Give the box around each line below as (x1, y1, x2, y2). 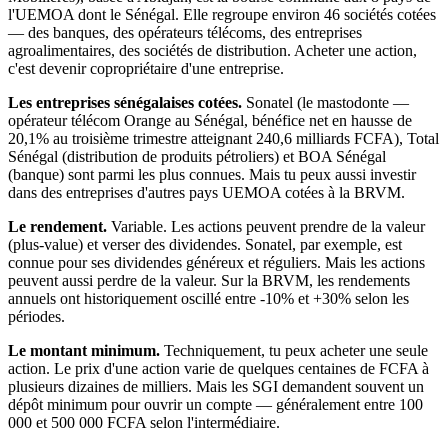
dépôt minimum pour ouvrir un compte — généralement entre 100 (8, 396, 423, 414)
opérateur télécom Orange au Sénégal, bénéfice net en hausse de (8, 112, 412, 130)
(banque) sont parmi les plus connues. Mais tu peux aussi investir (8, 166, 416, 184)
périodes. (8, 308, 65, 326)
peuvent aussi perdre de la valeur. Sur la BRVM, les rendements (8, 272, 410, 290)
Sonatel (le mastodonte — (242, 94, 409, 112)
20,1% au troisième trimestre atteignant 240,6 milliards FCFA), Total (8, 130, 439, 148)
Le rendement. (8, 218, 107, 236)
